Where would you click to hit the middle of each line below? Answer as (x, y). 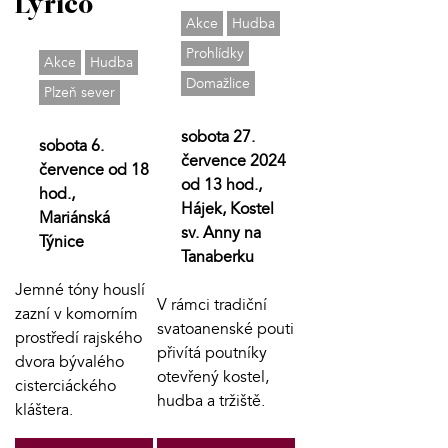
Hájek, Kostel (227, 209)
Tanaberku (217, 257)
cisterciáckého (65, 386)
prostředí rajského (78, 338)
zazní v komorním (76, 314)
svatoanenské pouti (225, 329)
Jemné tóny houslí (80, 290)
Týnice (61, 242)
